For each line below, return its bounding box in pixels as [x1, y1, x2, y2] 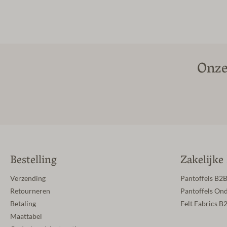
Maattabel [10, 212, 42, 220]
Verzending [10, 174, 46, 182]
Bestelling [10, 152, 57, 170]
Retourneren [10, 187, 50, 195]
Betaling [10, 200, 36, 208]
